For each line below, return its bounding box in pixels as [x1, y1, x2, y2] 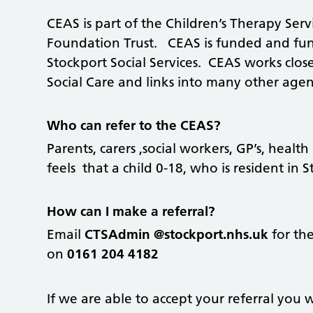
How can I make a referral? [47, 203, 216, 219]
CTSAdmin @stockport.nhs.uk [85, 226, 269, 242]
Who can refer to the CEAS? [47, 117, 221, 133]
